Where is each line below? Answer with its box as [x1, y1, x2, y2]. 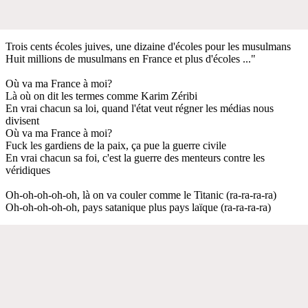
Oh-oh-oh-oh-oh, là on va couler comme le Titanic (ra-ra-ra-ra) [5, 188, 276, 201]
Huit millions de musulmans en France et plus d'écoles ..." [5, 52, 256, 65]
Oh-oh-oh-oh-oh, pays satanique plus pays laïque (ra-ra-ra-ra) [5, 201, 271, 213]
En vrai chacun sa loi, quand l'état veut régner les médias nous [5, 102, 274, 114]
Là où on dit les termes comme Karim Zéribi [5, 89, 197, 102]
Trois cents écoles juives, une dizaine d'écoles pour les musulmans [5, 40, 291, 52]
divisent [5, 114, 39, 126]
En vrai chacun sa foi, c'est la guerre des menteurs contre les [5, 151, 265, 164]
